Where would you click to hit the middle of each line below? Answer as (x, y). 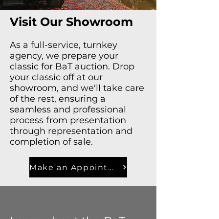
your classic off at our (56, 77)
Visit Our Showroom (71, 22)
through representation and (71, 131)
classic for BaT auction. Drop (72, 66)
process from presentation (68, 120)
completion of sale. (51, 142)
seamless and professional (68, 109)
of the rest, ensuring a (58, 99)
